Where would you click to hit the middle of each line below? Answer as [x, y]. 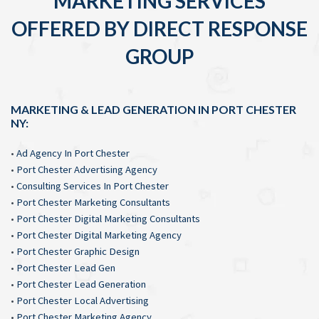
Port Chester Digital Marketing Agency [99, 235]
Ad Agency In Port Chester [73, 153]
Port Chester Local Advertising [83, 300]
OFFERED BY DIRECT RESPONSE [159, 28]
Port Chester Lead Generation [81, 284]
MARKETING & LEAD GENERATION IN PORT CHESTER [153, 109]
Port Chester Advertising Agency [87, 169]
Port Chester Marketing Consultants [93, 202]
